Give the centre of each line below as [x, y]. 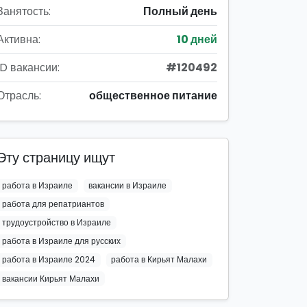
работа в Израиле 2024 [48, 260]
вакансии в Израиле [128, 185]
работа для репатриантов [53, 204]
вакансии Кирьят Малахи [50, 278]
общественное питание [153, 95]
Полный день [180, 11]
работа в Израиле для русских [61, 241]
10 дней [197, 39]
